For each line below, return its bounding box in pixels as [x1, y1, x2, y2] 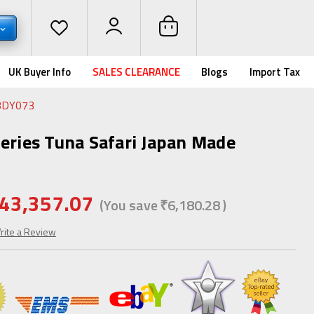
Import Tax [250, 64, 300, 80]
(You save [99, 194, 158, 216]
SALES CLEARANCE [92, 64, 180, 80]
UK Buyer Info [8, 64, 71, 80]
